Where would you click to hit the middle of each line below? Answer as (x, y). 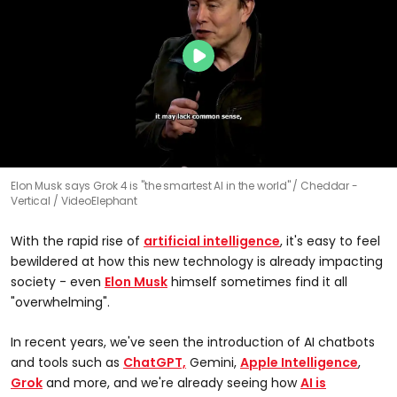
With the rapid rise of (77, 241)
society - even (58, 281)
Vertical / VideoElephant (74, 200)
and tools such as (67, 362)
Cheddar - (329, 185)
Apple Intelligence (299, 362)
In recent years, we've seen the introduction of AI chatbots (193, 342)
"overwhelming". (60, 302)
